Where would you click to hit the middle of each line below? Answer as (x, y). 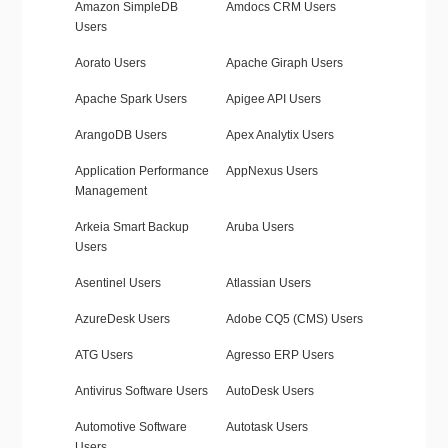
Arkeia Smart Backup (131, 227)
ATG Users (103, 355)
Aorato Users (110, 63)
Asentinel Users (117, 283)
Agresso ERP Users (279, 355)
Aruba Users (259, 227)
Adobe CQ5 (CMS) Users (294, 319)
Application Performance (141, 171)
